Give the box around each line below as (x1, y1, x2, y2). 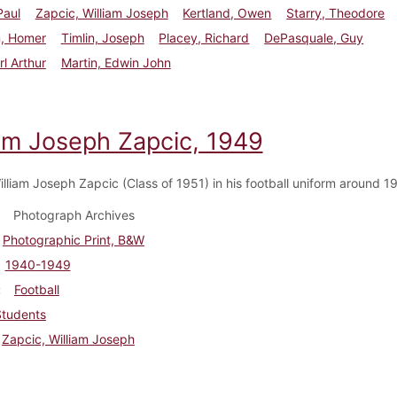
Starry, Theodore (286, 4, 385, 20)
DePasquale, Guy (264, 29, 364, 45)
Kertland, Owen (183, 4, 272, 20)
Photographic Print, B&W (2, 231, 144, 247)
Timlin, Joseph (60, 29, 144, 45)
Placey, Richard (159, 29, 250, 45)
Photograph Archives (12, 206, 135, 222)
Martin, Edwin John (60, 54, 171, 70)
